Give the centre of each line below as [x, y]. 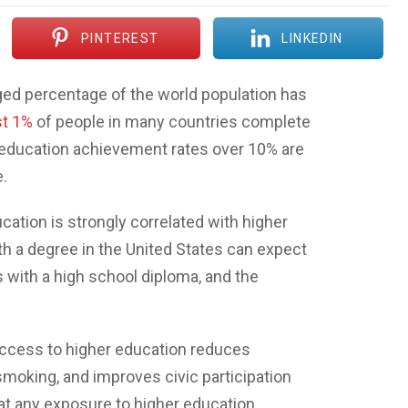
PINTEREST [120, 39]
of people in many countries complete [171, 122]
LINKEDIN [312, 39]
